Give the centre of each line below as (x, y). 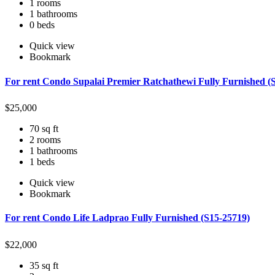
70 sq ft (44, 129)
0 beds (42, 25)
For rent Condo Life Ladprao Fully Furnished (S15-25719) (127, 218)
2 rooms (45, 140)
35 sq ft (44, 266)
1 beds (42, 162)
